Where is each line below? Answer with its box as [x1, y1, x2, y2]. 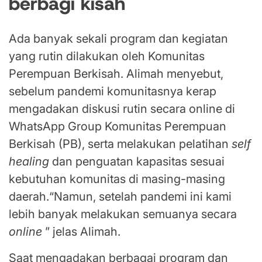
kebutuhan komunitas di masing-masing [9, 172, 225, 187]
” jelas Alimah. [42, 225, 120, 239]
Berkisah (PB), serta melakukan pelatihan [9, 137, 232, 151]
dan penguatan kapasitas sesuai [49, 154, 225, 169]
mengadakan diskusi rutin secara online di [9, 102, 235, 116]
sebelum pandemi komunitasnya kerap [9, 84, 216, 99]
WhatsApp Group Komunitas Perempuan [9, 119, 226, 134]
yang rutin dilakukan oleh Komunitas [9, 49, 205, 64]
